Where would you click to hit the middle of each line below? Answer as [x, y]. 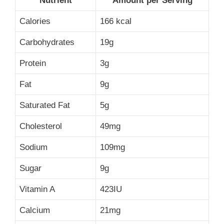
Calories [35, 21]
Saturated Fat [45, 105]
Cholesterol [41, 126]
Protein [33, 63]
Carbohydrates [47, 42]
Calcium [35, 210]
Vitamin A [37, 189]
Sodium [33, 147]
